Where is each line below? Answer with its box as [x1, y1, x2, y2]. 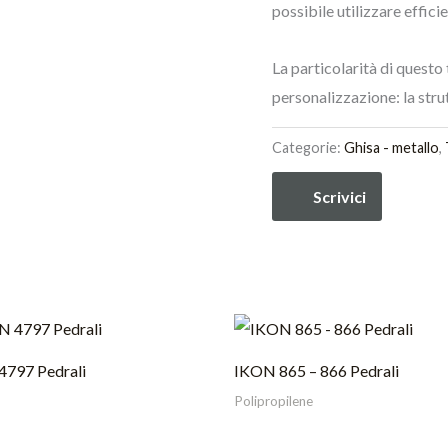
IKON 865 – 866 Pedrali [234, 360, 399, 380]
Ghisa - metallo [344, 138, 439, 156]
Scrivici [313, 187, 366, 207]
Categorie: [272, 138, 344, 156]
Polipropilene [234, 392, 313, 409]
